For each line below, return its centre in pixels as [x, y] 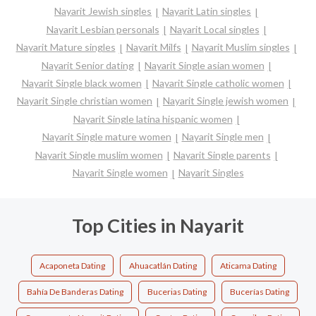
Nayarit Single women [120, 173]
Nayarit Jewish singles [103, 11]
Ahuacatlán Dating [163, 265]
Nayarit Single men [223, 137]
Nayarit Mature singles [66, 47]
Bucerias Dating [177, 292]
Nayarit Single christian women [85, 101]
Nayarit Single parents [222, 154]
